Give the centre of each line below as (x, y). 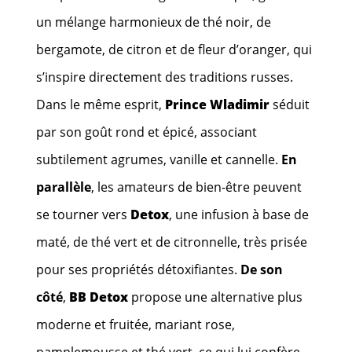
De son (262, 269)
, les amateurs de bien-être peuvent (197, 187)
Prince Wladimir (218, 104)
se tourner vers (84, 214)
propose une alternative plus (216, 297)
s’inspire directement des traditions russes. (165, 77)
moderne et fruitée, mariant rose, (136, 324)
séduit (290, 104)
